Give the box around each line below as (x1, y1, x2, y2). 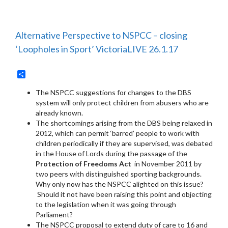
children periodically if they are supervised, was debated (36, 138, 213, 148)
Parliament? (36, 210, 73, 219)
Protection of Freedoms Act (36, 159, 131, 168)
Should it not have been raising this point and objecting (36, 189, 212, 198)
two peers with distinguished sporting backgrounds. (36, 169, 202, 178)
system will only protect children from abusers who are (36, 98, 209, 107)
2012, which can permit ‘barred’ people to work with (36, 128, 199, 137)
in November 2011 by (131, 159, 202, 168)
